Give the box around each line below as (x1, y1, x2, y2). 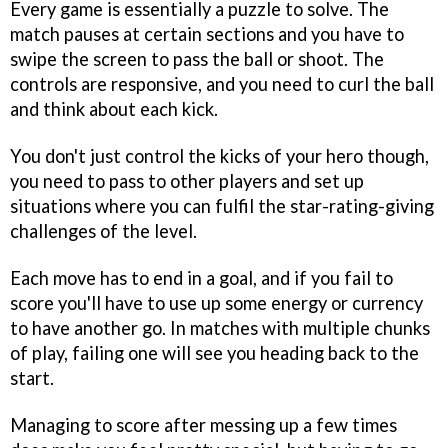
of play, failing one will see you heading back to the (10, 341, 419, 364)
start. (10, 366, 54, 389)
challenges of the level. (10, 220, 197, 242)
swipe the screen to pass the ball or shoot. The (10, 48, 384, 71)
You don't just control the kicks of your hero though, (10, 145, 429, 167)
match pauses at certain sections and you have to (10, 23, 404, 46)
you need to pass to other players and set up (10, 170, 364, 192)
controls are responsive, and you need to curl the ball (10, 73, 434, 96)
